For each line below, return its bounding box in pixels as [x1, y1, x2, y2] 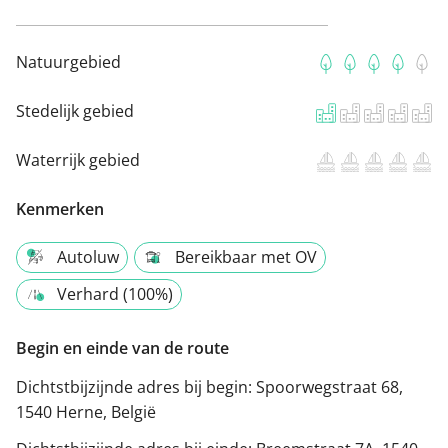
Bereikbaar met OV [175, 246, 317, 269]
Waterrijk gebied [16, 149, 140, 172]
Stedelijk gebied [16, 100, 134, 123]
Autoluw [57, 246, 119, 269]
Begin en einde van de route [16, 337, 229, 360]
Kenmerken [16, 198, 104, 221]
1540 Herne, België [16, 401, 156, 424]
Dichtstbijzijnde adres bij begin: [16, 376, 256, 399]
